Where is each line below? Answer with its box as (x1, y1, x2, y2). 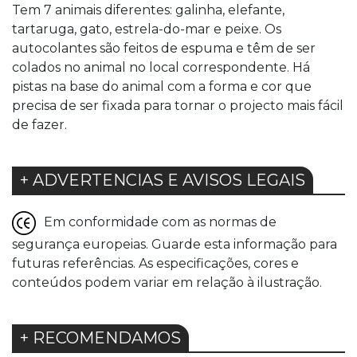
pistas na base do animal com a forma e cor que (12, 78, 312, 94)
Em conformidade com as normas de (44, 214, 277, 229)
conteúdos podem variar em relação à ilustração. (12, 274, 322, 290)
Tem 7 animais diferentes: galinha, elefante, (12, 2, 284, 18)
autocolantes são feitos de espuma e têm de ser (12, 40, 316, 56)
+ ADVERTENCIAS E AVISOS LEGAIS (20, 170, 305, 190)
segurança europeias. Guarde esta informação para (12, 236, 337, 252)
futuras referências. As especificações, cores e (12, 255, 299, 271)
